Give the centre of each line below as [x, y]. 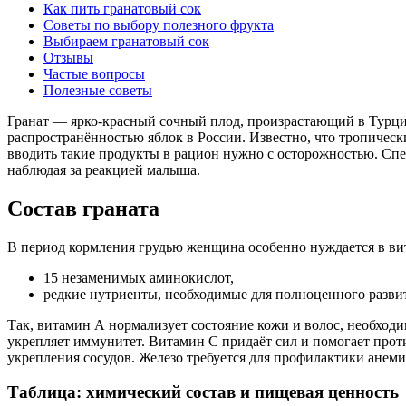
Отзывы [68, 57]
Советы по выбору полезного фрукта [159, 24]
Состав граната [83, 208]
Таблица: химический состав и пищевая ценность [203, 392]
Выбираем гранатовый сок [126, 41]
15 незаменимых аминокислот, [139, 277]
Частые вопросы [94, 73]
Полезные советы [98, 90]
